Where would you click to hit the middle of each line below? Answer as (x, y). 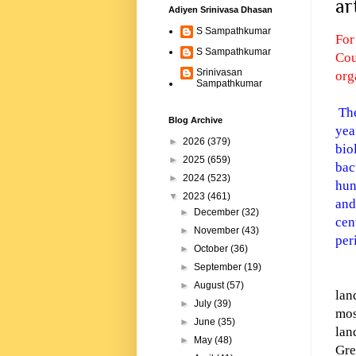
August (211, 286)
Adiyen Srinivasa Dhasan (221, 10)
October (213, 249)
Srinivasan (219, 73)
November (218, 231)
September (219, 267)
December (218, 213)
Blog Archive (195, 120)
